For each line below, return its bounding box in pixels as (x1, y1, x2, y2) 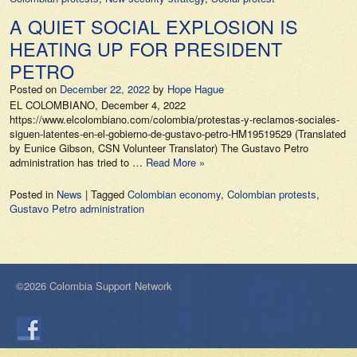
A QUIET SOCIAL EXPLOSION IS (10, 13, 298, 40)
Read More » (146, 155, 205, 170)
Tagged (91, 186, 127, 202)
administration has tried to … (10, 155, 146, 170)
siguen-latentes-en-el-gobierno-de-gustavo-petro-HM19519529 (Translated (10, 126, 346, 141)
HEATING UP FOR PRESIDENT (10, 35, 282, 62)
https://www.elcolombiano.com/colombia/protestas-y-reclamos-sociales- (10, 112, 339, 127)
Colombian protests (227, 186, 316, 202)
